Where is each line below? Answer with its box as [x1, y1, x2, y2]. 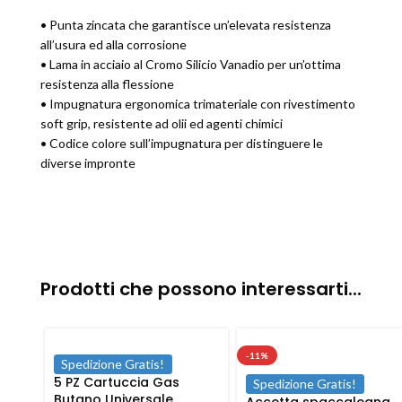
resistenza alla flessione [40, 76, 174, 92]
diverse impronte [40, 155, 135, 170]
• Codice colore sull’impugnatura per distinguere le [40, 135, 323, 151]
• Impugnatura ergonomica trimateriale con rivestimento [40, 96, 355, 111]
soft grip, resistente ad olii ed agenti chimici [40, 116, 283, 131]
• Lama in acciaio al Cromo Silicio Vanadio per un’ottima [40, 57, 341, 72]
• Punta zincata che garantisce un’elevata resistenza [40, 17, 331, 32]
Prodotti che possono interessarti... [40, 276, 362, 301]
